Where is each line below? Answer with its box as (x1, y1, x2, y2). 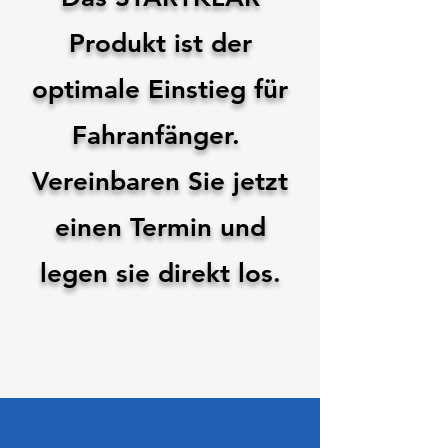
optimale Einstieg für (32, 74, 288, 105)
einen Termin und (54, 212, 266, 243)
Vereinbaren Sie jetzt (32, 166, 288, 197)
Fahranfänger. (72, 120, 248, 151)
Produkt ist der (68, 28, 252, 59)
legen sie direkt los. (39, 258, 281, 289)
